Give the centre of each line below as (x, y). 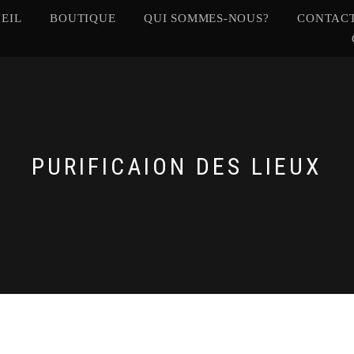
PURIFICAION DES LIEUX (177, 166)
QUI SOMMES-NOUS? (207, 18)
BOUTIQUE (83, 18)
